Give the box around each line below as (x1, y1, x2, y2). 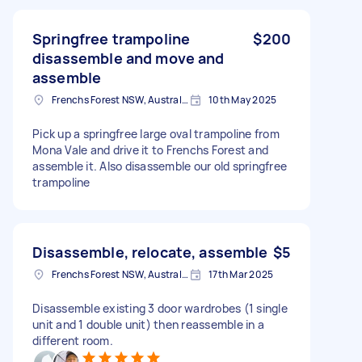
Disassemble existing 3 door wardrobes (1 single (32, 300, 288, 316)
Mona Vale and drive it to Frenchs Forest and (32, 141, 268, 158)
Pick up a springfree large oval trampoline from (32, 125, 280, 141)
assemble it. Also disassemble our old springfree (32, 158, 287, 174)
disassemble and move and (32, 48, 225, 68)
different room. (32, 332, 113, 348)
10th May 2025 (208, 92, 277, 107)
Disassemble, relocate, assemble (32, 242, 268, 262)
